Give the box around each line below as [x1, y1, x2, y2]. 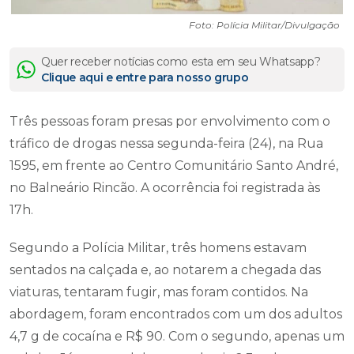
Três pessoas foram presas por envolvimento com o [9, 113, 330, 129]
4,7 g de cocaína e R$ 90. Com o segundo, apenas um [9, 328, 345, 344]
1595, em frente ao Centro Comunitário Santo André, [9, 157, 338, 173]
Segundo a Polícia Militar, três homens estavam [9, 239, 307, 255]
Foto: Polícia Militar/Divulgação [189, 18, 340, 31]
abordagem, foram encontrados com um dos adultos [9, 306, 342, 322]
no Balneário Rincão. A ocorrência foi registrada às [9, 179, 320, 195]
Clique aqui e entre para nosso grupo [41, 70, 249, 85]
